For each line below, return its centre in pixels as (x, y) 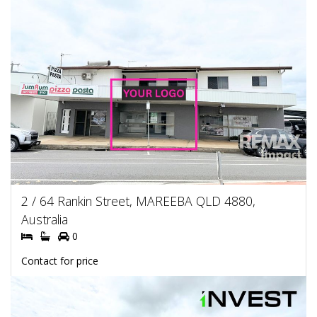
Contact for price (60, 261)
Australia (45, 219)
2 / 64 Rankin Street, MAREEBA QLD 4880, (138, 201)
